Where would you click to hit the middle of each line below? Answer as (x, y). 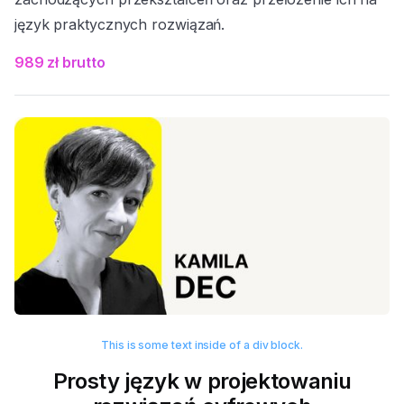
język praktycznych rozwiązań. (120, 24)
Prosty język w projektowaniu (202, 381)
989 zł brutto (60, 62)
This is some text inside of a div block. (202, 344)
